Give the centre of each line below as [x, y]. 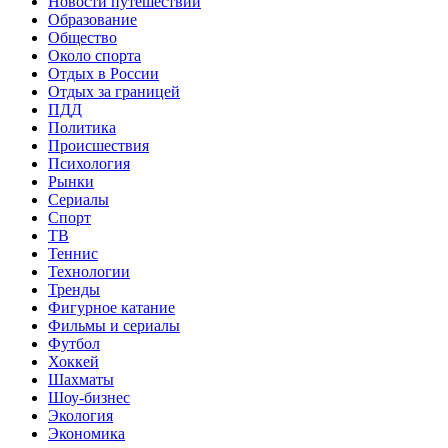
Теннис [73, 253]
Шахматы [81, 379]
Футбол [74, 343]
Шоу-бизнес [89, 397]
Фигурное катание [111, 307]
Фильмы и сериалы [114, 325]
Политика [82, 127]
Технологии [89, 271]
